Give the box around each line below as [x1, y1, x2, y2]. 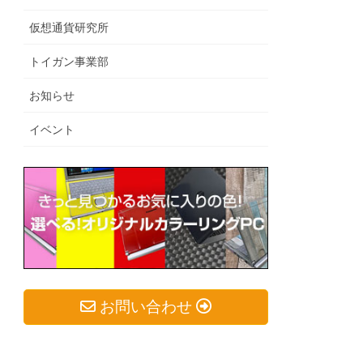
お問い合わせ [96, 298, 196, 316]
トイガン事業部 [29, 55, 109, 69]
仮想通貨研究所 [29, 21, 109, 35]
